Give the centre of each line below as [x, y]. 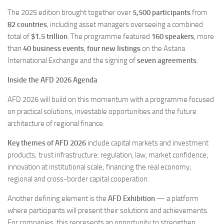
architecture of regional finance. [56, 124]
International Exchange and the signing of [72, 61]
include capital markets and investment [147, 143]
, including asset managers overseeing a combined [125, 25]
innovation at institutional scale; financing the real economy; [99, 167]
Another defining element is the [58, 199]
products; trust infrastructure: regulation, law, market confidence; [108, 155]
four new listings [114, 49]
